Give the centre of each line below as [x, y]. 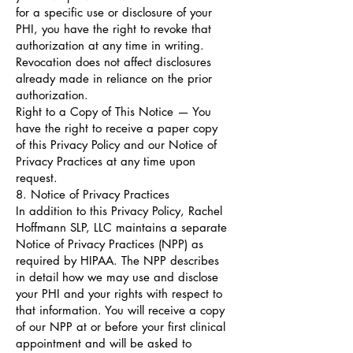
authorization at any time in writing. [110, 45]
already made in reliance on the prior [114, 78]
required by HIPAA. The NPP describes [117, 260]
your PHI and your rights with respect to [119, 294]
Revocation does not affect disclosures [113, 62]
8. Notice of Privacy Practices [93, 194]
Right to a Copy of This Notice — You [113, 111]
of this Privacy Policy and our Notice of [116, 145]
